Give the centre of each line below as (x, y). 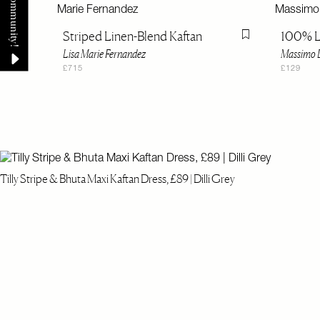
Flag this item (272, 40)
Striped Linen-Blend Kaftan (132, 36)
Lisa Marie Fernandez (104, 54)
